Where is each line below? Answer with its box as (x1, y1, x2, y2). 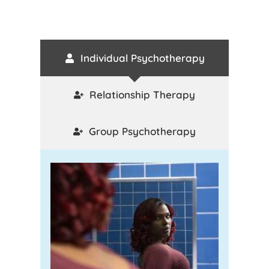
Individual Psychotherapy (80, 52, 205, 64)
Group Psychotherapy (89, 125, 196, 138)
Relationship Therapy (89, 88, 195, 101)
